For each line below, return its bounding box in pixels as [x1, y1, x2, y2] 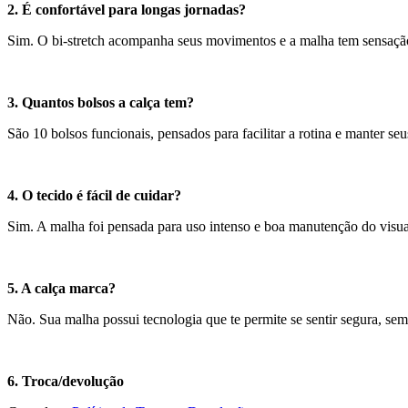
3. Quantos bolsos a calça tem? [7, 95, 194, 111]
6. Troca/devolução [7, 373, 124, 390]
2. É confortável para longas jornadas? [7, 2, 246, 18]
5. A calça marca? [7, 280, 116, 297]
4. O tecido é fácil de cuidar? [7, 188, 181, 204]
